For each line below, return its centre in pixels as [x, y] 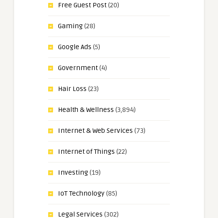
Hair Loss [72, 89]
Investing [73, 173]
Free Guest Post [82, 5]
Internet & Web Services [95, 131]
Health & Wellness [86, 110]
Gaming [70, 26]
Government [78, 68]
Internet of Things [86, 152]
